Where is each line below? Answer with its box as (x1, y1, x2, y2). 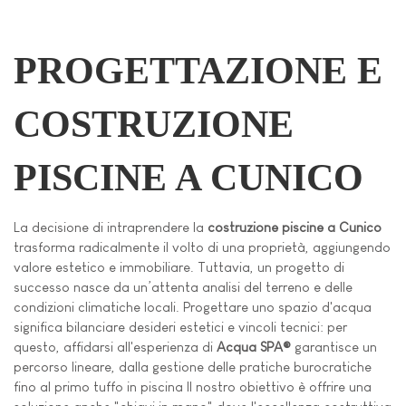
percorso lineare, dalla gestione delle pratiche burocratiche (14, 359, 372, 375)
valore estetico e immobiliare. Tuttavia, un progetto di (14, 259, 344, 275)
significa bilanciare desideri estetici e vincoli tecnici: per (14, 319, 347, 335)
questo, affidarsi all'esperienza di (14, 339, 217, 355)
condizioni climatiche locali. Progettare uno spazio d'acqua (14, 299, 372, 315)
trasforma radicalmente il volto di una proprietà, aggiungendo (14, 239, 391, 256)
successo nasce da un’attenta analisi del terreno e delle (14, 279, 353, 295)
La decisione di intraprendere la (14, 219, 208, 236)
